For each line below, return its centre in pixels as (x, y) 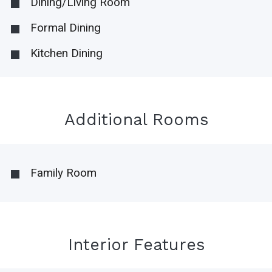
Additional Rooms (136, 120)
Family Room (63, 172)
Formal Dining (65, 28)
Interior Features (136, 244)
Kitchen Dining (66, 53)
